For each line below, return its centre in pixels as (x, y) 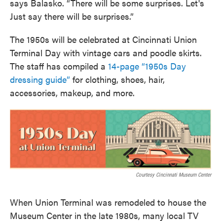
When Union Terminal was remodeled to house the (108, 202)
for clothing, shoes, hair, (117, 79)
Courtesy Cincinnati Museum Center (173, 175)
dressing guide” (40, 79)
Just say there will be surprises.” (72, 16)
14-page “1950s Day (147, 66)
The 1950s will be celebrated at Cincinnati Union (103, 39)
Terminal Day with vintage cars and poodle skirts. (106, 53)
